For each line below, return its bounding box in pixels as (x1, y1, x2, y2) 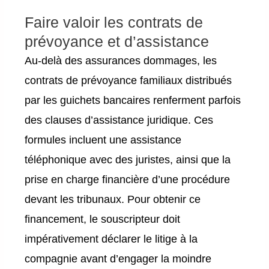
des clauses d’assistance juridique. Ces (25, 114, 214, 127)
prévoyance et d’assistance (25, 33, 210, 50)
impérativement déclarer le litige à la (25, 233, 198, 246)
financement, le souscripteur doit (25, 213, 181, 226)
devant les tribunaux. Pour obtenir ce (25, 193, 201, 206)
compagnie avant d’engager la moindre (25, 253, 212, 265)
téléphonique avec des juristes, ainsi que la (25, 154, 231, 166)
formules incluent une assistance (25, 134, 182, 147)
